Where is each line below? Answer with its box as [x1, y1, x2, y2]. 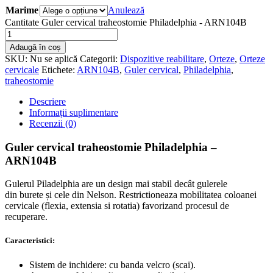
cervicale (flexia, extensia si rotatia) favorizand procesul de [5, 200, 229, 211]
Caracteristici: [5, 236, 55, 246]
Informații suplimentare [29, 107, 118, 118]
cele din [52, 190, 87, 200]
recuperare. [5, 211, 48, 222]
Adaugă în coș [10, 42, 61, 52]
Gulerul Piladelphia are [5, 179, 93, 190]
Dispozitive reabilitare [120, 53, 204, 64]
